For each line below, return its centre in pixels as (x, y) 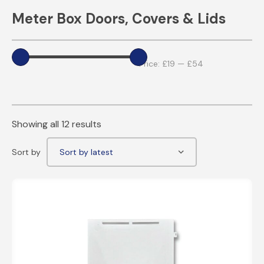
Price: (151, 64)
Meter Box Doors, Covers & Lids (119, 19)
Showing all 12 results (57, 124)
